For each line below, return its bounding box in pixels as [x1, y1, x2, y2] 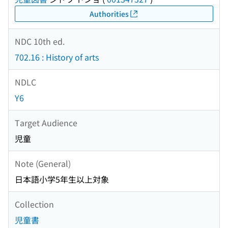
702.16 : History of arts [15, 51, 99, 64]
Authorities [89, 8, 129, 19]
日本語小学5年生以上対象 [15, 173, 109, 186]
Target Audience [15, 116, 77, 129]
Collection [15, 197, 54, 210]
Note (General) [15, 157, 71, 169]
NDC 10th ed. [15, 35, 65, 47]
